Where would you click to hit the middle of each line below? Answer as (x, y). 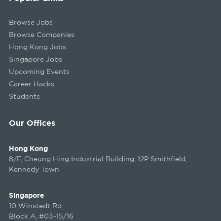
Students (24, 96)
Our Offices (32, 123)
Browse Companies (41, 34)
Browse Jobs (31, 22)
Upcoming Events (39, 71)
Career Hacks (31, 83)
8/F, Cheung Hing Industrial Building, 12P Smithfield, (98, 158)
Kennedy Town (34, 169)
